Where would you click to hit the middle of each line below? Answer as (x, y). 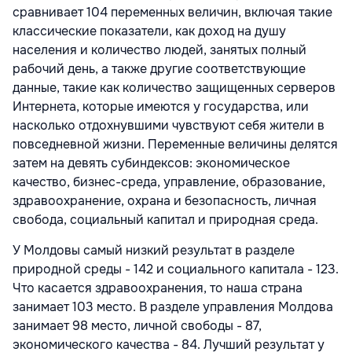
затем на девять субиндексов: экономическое (151, 163)
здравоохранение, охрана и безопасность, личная (165, 200)
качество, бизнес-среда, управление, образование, (169, 181)
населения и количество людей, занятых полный (159, 49)
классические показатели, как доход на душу (149, 31)
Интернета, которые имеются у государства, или (161, 106)
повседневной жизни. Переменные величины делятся (175, 144)
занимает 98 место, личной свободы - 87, (137, 325)
